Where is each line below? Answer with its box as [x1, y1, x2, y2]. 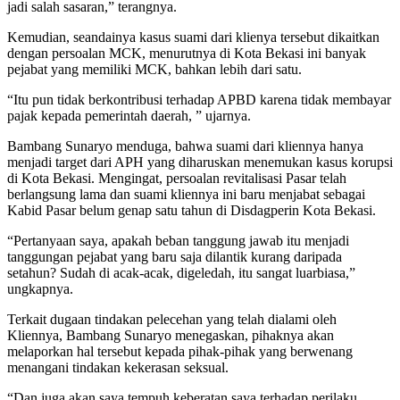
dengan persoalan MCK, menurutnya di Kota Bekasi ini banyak [7, 46, 366, 62]
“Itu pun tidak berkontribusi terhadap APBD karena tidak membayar [7, 92, 391, 108]
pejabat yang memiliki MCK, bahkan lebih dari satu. [7, 62, 302, 78]
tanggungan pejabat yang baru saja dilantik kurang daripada [7, 249, 342, 265]
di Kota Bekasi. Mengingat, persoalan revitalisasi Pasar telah [7, 171, 346, 187]
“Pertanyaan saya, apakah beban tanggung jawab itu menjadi [7, 233, 349, 249]
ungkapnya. [7, 281, 73, 297]
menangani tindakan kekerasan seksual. [7, 360, 229, 376]
